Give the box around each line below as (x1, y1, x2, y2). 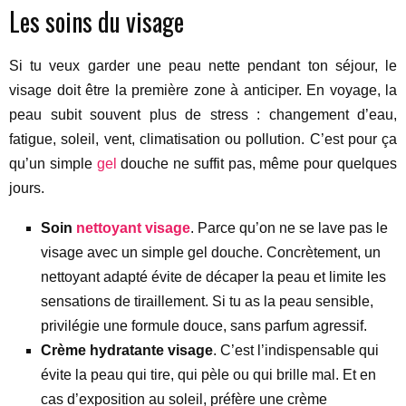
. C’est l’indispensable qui (213, 343, 379, 358)
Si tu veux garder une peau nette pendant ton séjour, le (9, 58, 397, 73)
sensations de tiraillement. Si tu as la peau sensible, (41, 294, 373, 309)
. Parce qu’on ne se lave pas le (190, 220, 388, 236)
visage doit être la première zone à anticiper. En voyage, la (9, 82, 397, 98)
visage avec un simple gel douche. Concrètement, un (41, 245, 381, 260)
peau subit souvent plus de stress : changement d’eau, (9, 107, 397, 122)
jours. (9, 180, 44, 196)
